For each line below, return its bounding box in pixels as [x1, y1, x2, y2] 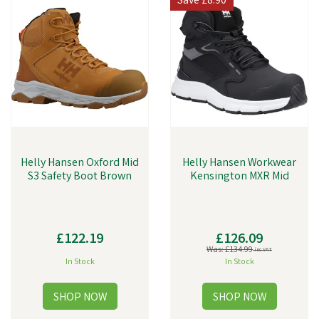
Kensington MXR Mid [189, 169, 289, 185]
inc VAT [253, 246, 272, 255]
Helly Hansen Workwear [182, 155, 296, 172]
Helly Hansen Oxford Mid [21, 155, 139, 172]
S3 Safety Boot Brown [28, 169, 132, 185]
